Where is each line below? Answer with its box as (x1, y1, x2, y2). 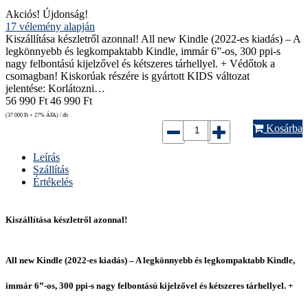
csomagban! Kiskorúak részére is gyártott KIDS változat (5, 69, 250, 82)
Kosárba (263, 122, 302, 134)
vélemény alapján (16, 20, 95, 32)
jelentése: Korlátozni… (5, 82, 105, 94)
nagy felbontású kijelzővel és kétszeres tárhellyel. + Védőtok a (5, 57, 275, 69)
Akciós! (5, 8, 40, 20)
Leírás (33, 151, 60, 163)
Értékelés (33, 175, 73, 188)
